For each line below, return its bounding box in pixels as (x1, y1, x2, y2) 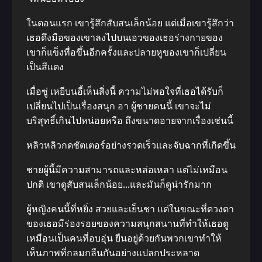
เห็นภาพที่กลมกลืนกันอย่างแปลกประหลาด (26, 247, 199, 258)
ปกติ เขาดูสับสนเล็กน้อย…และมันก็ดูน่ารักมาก (26, 179, 212, 190)
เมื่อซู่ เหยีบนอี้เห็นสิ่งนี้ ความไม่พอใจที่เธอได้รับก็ (26, 86, 223, 97)
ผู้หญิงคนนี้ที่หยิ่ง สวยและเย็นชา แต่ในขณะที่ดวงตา (26, 204, 234, 215)
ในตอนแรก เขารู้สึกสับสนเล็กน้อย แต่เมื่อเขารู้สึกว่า (26, 18, 234, 29)
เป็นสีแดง (26, 61, 64, 73)
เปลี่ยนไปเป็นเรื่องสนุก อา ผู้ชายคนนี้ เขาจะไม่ (26, 101, 211, 112)
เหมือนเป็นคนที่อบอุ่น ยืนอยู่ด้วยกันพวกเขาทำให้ (26, 233, 222, 244)
